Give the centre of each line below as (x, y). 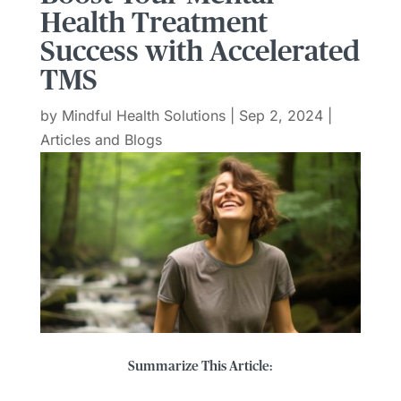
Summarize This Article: (200, 366)
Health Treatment (154, 24)
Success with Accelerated (200, 52)
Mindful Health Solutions (143, 116)
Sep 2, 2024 (281, 116)
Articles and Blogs (101, 140)
